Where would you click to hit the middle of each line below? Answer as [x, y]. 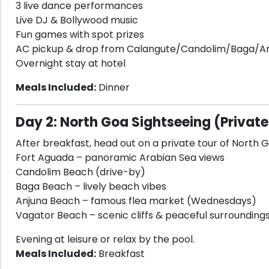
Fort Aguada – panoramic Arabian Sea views [120, 158]
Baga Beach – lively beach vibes [91, 186]
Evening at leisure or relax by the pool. [105, 239]
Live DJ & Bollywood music [77, 20]
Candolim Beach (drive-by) [80, 172]
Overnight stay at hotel [70, 63]
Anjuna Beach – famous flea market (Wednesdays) [136, 201]
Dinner [113, 87]
